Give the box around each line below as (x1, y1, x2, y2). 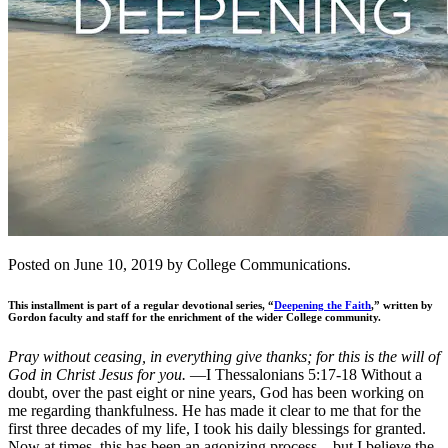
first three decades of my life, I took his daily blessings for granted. (8, 419, 426, 437)
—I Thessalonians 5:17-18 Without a (186, 365, 422, 383)
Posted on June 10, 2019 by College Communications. (8, 255, 351, 273)
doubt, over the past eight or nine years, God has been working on (8, 383, 424, 401)
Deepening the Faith (274, 298, 371, 311)
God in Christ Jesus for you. (8, 365, 186, 383)
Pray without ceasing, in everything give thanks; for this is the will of (8, 347, 440, 365)
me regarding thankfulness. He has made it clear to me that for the (8, 401, 421, 419)
